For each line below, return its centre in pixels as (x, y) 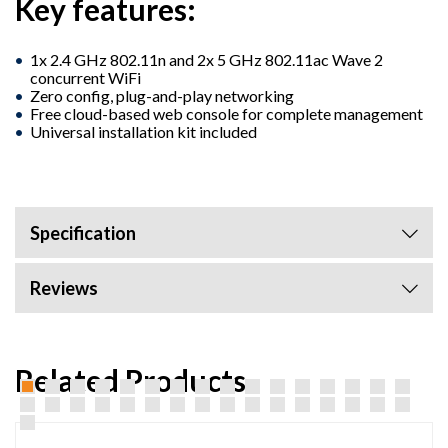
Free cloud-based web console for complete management (226, 113)
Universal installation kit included (143, 131)
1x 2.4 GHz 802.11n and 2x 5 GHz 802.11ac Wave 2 (206, 59)
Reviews (64, 287)
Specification (83, 232)
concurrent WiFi (85, 77)
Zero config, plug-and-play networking (162, 95)
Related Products (130, 379)
